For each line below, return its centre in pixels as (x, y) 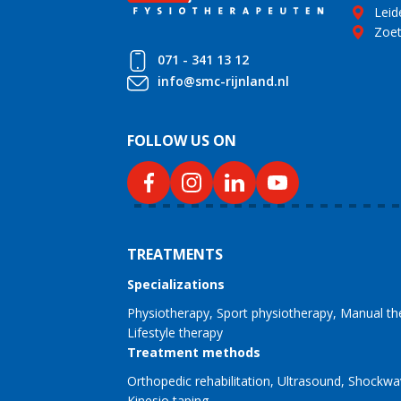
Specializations (176, 284)
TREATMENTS (175, 254)
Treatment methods (194, 352)
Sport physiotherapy (275, 312)
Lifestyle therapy (175, 332)
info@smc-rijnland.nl (223, 81)
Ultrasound (309, 380)
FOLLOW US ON (182, 140)
